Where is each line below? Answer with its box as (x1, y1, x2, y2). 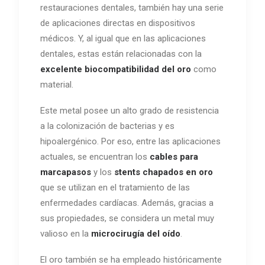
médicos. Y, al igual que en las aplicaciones (40, 33, 206, 44)
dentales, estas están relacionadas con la (40, 48, 202, 59)
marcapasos (40, 166, 91, 177)
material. (40, 79, 73, 90)
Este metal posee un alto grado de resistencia (40, 105, 219, 116)
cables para (150, 151, 198, 162)
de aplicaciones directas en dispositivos (40, 17, 195, 28)
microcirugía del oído (91, 228, 180, 239)
